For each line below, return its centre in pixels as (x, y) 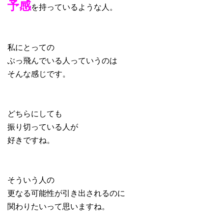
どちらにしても (35, 113)
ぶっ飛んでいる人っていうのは (62, 60)
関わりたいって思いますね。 (58, 206)
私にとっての (31, 47)
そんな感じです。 (39, 74)
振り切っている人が (43, 127)
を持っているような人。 (74, 7)
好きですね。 (31, 140)
